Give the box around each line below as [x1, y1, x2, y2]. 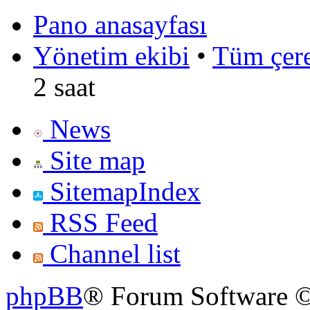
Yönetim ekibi [33, 41, 190, 71]
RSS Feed [43, 208, 158, 238]
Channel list [43, 239, 181, 269]
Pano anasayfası [33, 10, 207, 40]
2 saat [33, 72, 95, 102]
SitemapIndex [43, 176, 201, 207]
